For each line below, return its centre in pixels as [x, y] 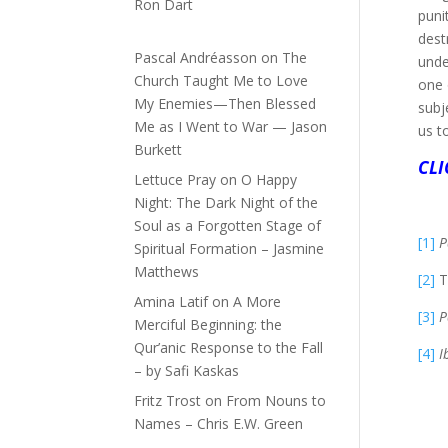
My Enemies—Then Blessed [225, 103]
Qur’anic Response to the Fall [229, 347]
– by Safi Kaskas [187, 370]
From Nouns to [276, 400]
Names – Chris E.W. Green [219, 423]
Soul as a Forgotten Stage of [228, 225]
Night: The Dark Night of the [226, 202]
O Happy [269, 179]
